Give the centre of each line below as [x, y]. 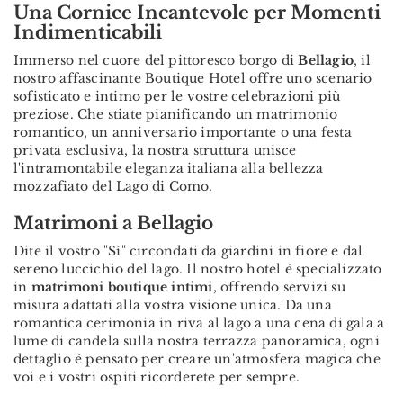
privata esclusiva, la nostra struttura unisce [155, 150]
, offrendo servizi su [279, 287]
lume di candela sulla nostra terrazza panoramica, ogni [197, 340]
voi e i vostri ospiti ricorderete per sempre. [157, 376]
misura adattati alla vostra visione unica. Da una [173, 304]
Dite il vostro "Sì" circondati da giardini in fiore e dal [188, 251]
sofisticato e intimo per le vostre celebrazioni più [177, 96]
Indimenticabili [88, 32]
